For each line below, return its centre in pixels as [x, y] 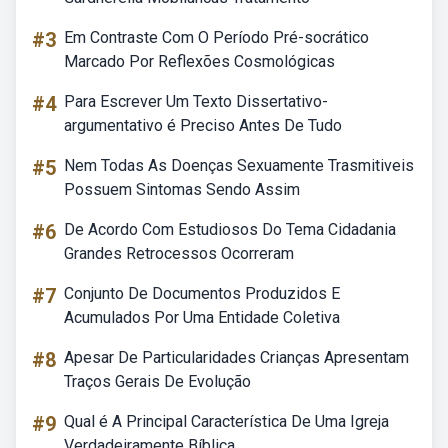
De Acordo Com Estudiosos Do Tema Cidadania [230, 229]
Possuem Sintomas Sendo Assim [182, 189]
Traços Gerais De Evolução [157, 381]
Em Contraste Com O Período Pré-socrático [216, 37]
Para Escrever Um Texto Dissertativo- [196, 101]
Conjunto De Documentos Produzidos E [202, 293]
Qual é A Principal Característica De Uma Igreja [226, 421]
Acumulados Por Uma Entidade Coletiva [202, 317]
